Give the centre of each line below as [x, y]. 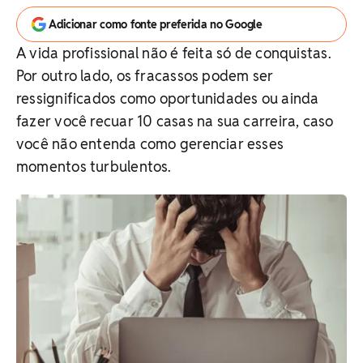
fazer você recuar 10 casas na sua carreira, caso [175, 121]
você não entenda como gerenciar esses [150, 144]
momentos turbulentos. [94, 167]
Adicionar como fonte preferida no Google [156, 24]
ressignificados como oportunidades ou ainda [168, 98]
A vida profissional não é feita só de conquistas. [174, 53]
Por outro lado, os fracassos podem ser [145, 76]
